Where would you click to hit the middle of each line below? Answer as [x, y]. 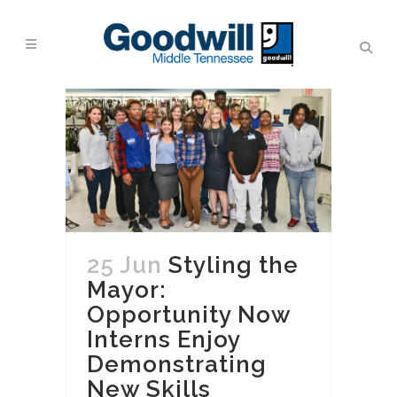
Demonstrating [177, 364]
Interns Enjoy [163, 339]
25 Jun [125, 265]
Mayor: [127, 289]
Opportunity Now [189, 314]
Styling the [234, 265]
